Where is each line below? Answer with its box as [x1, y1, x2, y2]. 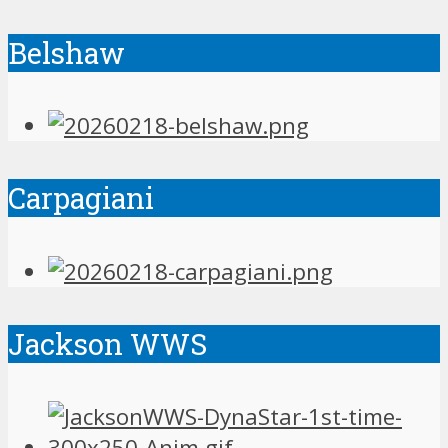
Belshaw [8, 33, 125, 72]
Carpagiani [8, 179, 154, 218]
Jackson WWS [8, 324, 207, 363]
